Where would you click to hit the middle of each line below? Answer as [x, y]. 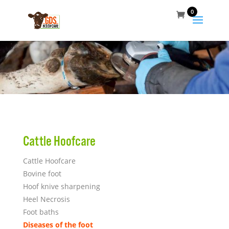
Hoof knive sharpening [61, 186]
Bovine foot [42, 173]
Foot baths [41, 212]
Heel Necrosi [44, 199]
